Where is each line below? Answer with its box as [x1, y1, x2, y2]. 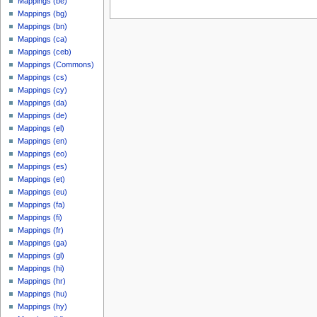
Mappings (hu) [18, 289, 68, 299]
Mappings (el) [18, 124, 65, 133]
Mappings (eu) [18, 188, 68, 197]
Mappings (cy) [18, 86, 68, 95]
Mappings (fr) [18, 226, 64, 235]
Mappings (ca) [18, 35, 68, 44]
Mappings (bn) [18, 22, 68, 31]
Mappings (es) [18, 162, 68, 171]
